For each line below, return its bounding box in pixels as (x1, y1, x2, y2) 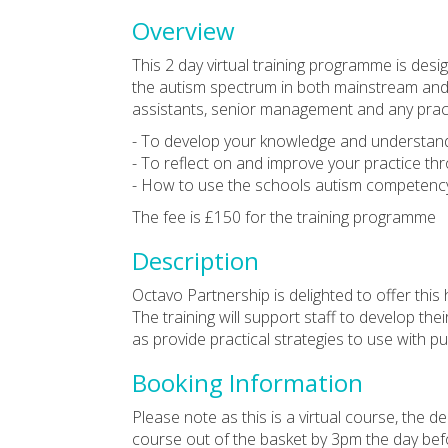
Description (132, 243, 259, 277)
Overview (132, 13, 235, 47)
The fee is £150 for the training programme (132, 205, 436, 228)
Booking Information (132, 365, 363, 399)
